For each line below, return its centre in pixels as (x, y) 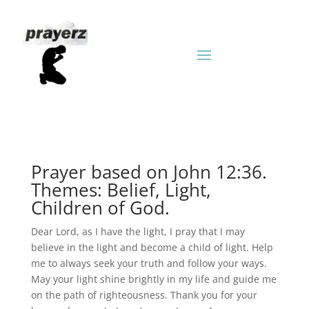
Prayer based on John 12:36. (149, 172)
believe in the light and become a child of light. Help (152, 247)
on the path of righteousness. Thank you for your (144, 295)
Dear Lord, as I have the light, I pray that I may (138, 231)
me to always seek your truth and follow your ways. (149, 263)
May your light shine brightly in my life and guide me (153, 279)
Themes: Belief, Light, (121, 190)
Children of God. (100, 208)
